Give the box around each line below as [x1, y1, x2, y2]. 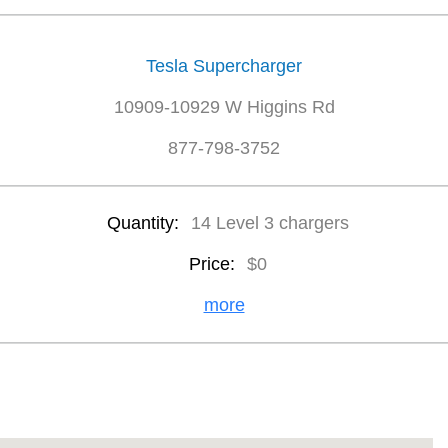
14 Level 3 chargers [190, 213, 349, 233]
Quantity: [106, 213, 184, 233]
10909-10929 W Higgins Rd [113, 97, 335, 117]
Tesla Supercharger [146, 56, 302, 76]
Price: [188, 254, 240, 274]
